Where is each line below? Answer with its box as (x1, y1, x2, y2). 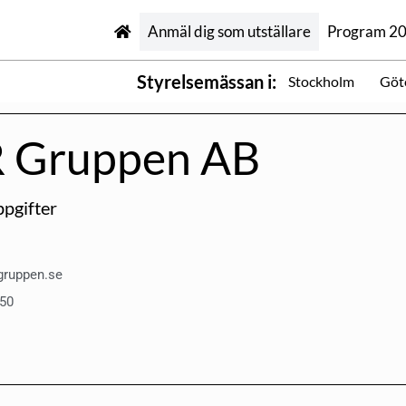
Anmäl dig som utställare (147, 22, 311, 41)
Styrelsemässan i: (136, 70, 276, 92)
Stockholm (288, 72, 355, 91)
